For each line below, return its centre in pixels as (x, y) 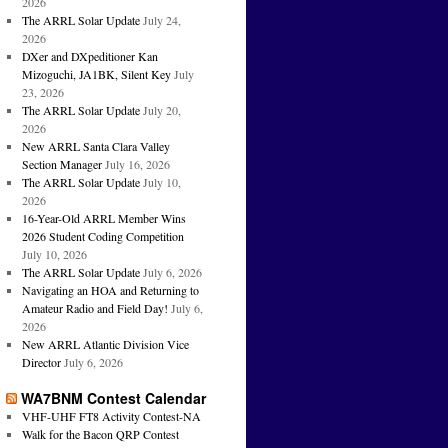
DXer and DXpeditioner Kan (89, 56)
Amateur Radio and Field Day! (94, 308)
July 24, (161, 20)
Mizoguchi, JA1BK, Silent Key (96, 74)
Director (41, 362)
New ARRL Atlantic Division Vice (105, 344)
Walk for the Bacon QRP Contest (100, 434)
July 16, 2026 (137, 164)
